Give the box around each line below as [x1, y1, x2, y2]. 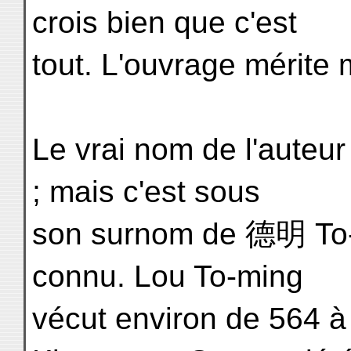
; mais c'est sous [32, 175, 260, 208]
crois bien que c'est [32, 5, 297, 39]
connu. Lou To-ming [32, 259, 303, 293]
